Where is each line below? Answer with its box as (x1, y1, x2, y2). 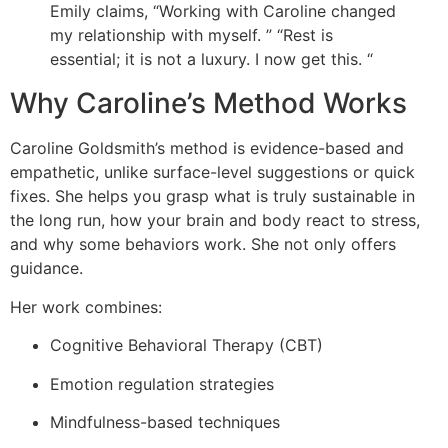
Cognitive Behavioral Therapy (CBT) (50, 335, 323, 356)
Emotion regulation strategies (50, 373, 274, 394)
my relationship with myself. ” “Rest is (50, 25, 333, 46)
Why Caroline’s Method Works (10, 86, 407, 121)
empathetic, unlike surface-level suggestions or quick (10, 162, 415, 183)
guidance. (10, 258, 83, 279)
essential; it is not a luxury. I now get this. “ (50, 49, 373, 70)
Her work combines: (10, 296, 162, 317)
